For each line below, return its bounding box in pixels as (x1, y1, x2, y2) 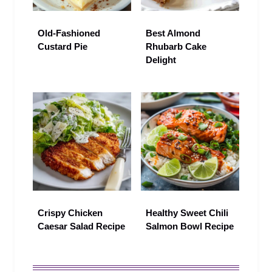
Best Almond (146, 27, 200, 38)
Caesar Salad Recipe (38, 220, 125, 231)
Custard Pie (38, 41, 87, 52)
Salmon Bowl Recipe (146, 220, 234, 231)
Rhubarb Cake (146, 41, 206, 52)
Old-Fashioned (38, 27, 100, 38)
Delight (146, 54, 176, 65)
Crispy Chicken (38, 207, 103, 218)
